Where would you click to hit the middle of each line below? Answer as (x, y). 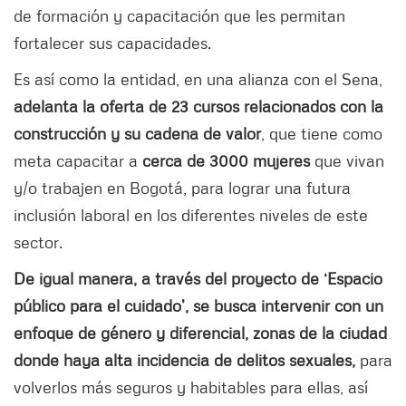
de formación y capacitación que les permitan (179, 16)
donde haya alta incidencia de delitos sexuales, (184, 360)
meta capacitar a (78, 161)
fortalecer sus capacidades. (112, 43)
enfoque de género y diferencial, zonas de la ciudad (200, 333)
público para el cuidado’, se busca (137, 306)
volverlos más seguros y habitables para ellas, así (191, 387)
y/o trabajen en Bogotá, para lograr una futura (182, 188)
